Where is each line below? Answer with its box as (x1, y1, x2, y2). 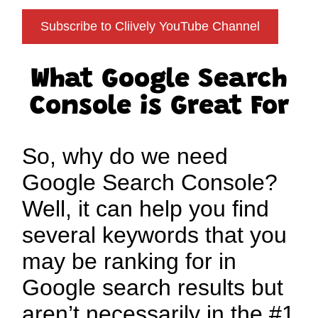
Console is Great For (29, 93, 289, 121)
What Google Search (31, 66, 287, 94)
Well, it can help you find (22, 195, 270, 221)
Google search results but (22, 274, 284, 300)
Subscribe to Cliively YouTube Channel (40, 19, 261, 34)
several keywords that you (22, 221, 287, 248)
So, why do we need (22, 143, 229, 169)
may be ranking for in (22, 248, 237, 274)
